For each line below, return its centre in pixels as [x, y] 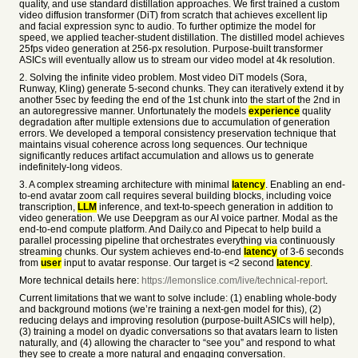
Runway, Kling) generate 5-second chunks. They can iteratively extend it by [181, 89]
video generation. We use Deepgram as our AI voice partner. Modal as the [179, 218]
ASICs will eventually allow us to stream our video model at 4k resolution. [177, 60]
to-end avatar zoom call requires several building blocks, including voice [175, 196]
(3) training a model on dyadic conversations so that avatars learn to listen [179, 332]
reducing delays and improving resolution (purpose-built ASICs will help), [177, 320]
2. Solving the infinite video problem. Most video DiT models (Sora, [163, 78]
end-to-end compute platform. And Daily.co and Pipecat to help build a [170, 229]
